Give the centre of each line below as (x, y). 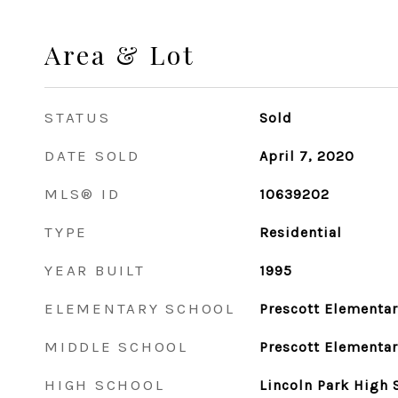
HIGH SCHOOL (105, 385)
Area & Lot (120, 54)
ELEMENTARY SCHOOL (140, 308)
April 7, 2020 (306, 156)
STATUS (78, 117)
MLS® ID (83, 194)
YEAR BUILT (95, 270)
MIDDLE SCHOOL (116, 346)
